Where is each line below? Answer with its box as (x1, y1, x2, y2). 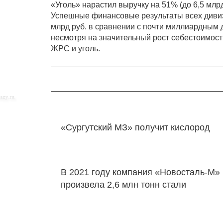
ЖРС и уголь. (51, 44, 100, 53)
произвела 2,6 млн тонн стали (61, 180, 186, 190)
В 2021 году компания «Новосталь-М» (61, 167, 220, 177)
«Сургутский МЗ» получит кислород (61, 122, 210, 132)
